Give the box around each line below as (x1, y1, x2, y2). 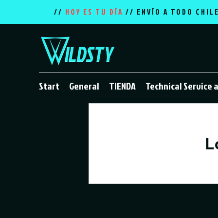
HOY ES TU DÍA (65, 7, 126, 17)
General (69, 79, 99, 92)
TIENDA (109, 79, 136, 92)
